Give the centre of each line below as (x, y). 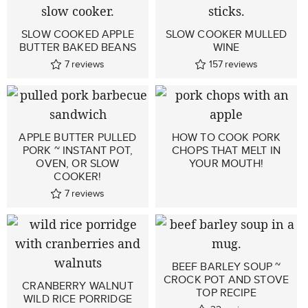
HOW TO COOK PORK (226, 137)
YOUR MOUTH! (226, 163)
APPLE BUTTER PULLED (78, 137)
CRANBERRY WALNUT (78, 286)
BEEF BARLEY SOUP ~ (226, 266)
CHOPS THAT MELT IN (226, 150)
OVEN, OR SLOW (78, 163)
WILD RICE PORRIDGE (78, 299)
